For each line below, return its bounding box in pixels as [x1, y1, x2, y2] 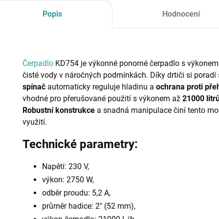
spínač [22, 82, 45, 91]
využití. [22, 117, 47, 127]
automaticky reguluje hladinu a [45, 82, 156, 91]
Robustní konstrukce [22, 106, 95, 115]
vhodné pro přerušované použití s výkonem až [22, 94, 180, 103]
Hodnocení [162, 9, 200, 19]
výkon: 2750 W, [42, 175, 94, 184]
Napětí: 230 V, [42, 161, 89, 171]
